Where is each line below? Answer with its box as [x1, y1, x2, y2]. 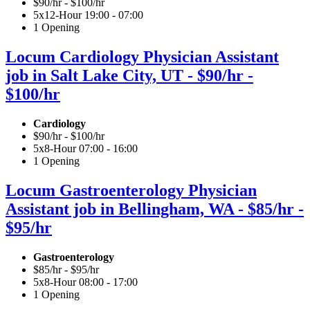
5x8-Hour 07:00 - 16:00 [33, 143, 138, 155]
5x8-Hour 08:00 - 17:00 [33, 275, 138, 288]
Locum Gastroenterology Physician [6, 181, 257, 199]
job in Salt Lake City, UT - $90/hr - [6, 66, 253, 85]
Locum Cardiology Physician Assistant [6, 48, 279, 66]
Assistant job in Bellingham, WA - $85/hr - [6, 199, 304, 218]
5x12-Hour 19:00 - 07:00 [33, 9, 143, 21]
